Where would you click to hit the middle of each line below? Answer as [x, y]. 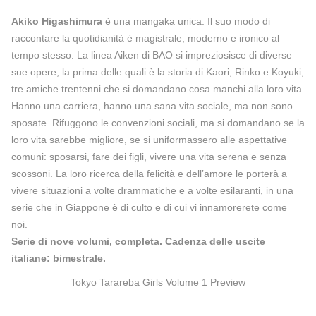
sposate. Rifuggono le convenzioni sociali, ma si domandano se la [158, 122]
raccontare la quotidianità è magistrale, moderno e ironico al [145, 38]
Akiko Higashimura [57, 21]
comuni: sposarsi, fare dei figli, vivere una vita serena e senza [149, 156]
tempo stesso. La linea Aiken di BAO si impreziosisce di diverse [152, 55]
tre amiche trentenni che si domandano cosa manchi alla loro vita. [158, 89]
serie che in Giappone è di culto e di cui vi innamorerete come [149, 207]
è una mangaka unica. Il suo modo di [186, 21]
